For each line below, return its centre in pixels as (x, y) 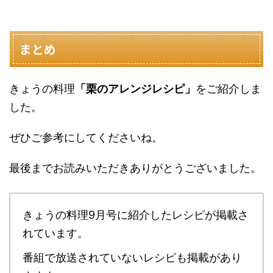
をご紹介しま (229, 89)
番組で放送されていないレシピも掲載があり (132, 258)
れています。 (55, 233)
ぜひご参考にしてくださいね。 (86, 138)
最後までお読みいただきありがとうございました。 (135, 168)
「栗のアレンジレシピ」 (135, 89)
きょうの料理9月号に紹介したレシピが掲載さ (136, 215)
